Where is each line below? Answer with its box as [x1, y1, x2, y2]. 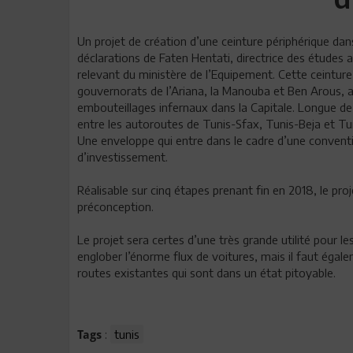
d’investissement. [77, 150, 168, 164]
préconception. [77, 199, 154, 214]
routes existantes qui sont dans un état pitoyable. [77, 266, 336, 280]
